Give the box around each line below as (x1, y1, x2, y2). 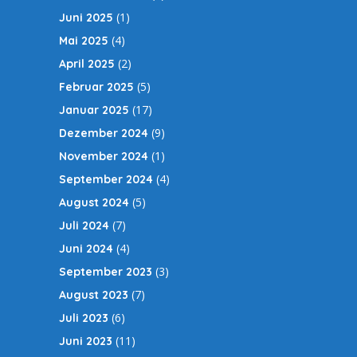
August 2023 (59, 288, 128, 303)
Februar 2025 (59, 80, 134, 95)
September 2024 (59, 172, 153, 187)
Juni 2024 (59, 241, 113, 257)
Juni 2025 (59, 10, 113, 25)
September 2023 (59, 265, 152, 280)
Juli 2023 (59, 311, 108, 326)
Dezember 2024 (59, 126, 148, 141)
